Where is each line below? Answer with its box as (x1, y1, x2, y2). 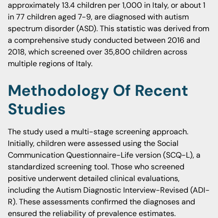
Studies (8, 99, 66, 119)
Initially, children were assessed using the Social (8, 138, 179, 148)
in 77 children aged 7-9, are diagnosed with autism (8, 12, 189, 22)
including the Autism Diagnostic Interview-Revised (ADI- (8, 185, 210, 195)
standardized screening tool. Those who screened (8, 162, 184, 172)
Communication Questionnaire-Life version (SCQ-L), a (8, 150, 200, 160)
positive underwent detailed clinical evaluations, (8, 173, 180, 183)
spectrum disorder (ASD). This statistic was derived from (8, 23, 209, 34)
